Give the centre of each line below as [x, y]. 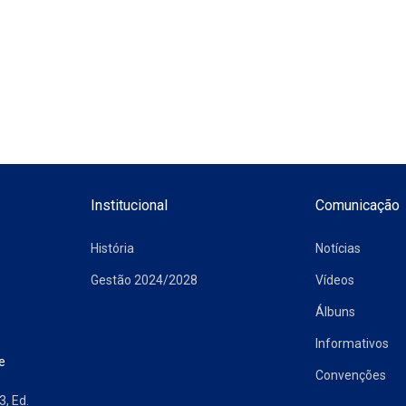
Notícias [338, 248]
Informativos [352, 343]
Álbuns [335, 311]
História [113, 248]
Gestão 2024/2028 [145, 280]
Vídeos [334, 280]
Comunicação [357, 205]
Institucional [130, 205]
